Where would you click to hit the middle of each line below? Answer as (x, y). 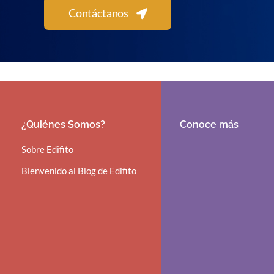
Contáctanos (98, 13)
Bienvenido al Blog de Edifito (79, 170)
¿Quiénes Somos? (63, 124)
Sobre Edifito (47, 149)
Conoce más (209, 124)
